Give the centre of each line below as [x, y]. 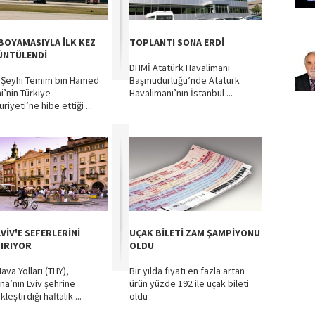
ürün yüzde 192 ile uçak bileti [189, 283]
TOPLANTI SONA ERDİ [177, 42]
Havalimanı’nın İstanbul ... [181, 93]
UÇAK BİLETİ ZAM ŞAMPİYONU [195, 233]
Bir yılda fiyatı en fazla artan [187, 271]
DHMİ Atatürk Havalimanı [180, 67]
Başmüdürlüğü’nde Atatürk [185, 80]
